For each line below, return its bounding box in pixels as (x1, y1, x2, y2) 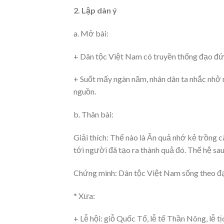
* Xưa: (73, 190, 95, 200)
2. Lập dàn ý (73, 5, 117, 15)
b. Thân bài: (73, 109, 113, 119)
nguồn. (73, 86, 96, 96)
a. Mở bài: (73, 28, 108, 38)
